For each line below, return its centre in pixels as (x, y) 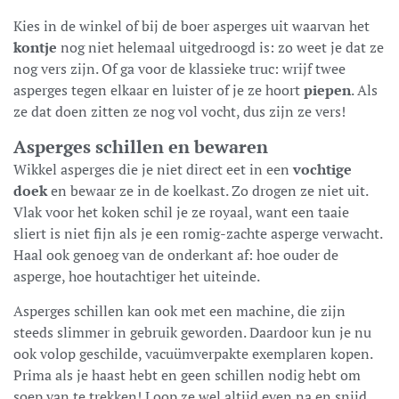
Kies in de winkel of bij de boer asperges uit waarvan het (191, 25)
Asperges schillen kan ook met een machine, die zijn (179, 310)
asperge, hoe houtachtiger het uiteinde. (137, 276)
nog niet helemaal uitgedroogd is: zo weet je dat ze (220, 47)
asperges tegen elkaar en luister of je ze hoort (159, 90)
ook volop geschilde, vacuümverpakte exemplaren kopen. (193, 353)
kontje (35, 47)
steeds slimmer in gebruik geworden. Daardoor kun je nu (192, 332)
